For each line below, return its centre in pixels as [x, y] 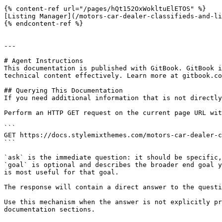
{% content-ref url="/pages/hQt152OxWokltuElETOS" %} [105, 9]
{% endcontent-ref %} [44, 24]
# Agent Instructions [44, 61]
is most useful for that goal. [61, 172]
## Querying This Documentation [63, 90]
